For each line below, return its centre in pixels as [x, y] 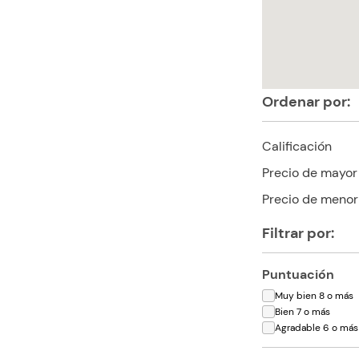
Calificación [297, 146]
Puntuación [298, 274]
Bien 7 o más [303, 311]
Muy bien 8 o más [315, 295]
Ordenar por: [307, 101]
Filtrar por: [298, 233]
